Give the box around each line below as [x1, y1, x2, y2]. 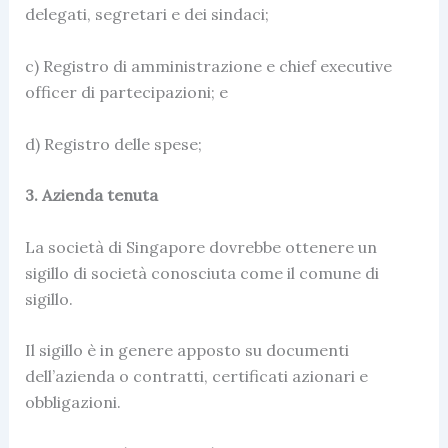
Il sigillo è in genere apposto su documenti [24, 340, 349, 361]
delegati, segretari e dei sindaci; [24, 4, 269, 25]
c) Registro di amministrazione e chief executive [24, 55, 392, 76]
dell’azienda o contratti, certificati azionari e [24, 366, 368, 387]
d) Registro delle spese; [24, 133, 202, 154]
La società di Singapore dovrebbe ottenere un [24, 236, 377, 257]
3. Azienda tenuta [24, 185, 158, 206]
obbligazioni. [24, 392, 121, 413]
